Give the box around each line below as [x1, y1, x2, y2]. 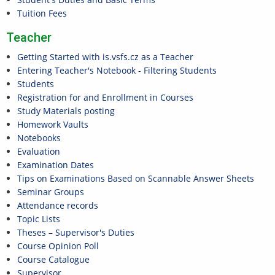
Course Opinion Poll [17, 240, 99, 252]
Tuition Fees [17, 7, 67, 19]
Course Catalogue [17, 254, 90, 265]
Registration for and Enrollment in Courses [17, 91, 193, 103]
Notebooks [17, 132, 61, 144]
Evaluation [17, 145, 60, 157]
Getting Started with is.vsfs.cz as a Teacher [17, 51, 193, 63]
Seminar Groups [17, 186, 84, 198]
